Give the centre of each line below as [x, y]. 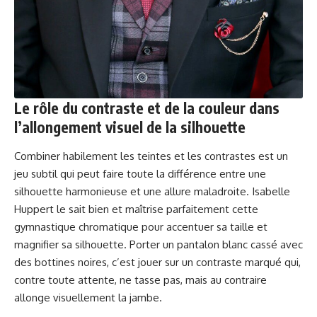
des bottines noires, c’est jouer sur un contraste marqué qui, [157, 262]
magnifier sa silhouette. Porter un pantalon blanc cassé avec [158, 244]
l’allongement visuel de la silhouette [130, 127]
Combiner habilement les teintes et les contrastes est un [151, 156]
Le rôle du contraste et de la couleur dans [147, 108]
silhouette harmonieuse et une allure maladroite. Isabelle [152, 191]
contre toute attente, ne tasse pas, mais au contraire [140, 279]
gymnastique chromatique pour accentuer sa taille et [141, 226]
